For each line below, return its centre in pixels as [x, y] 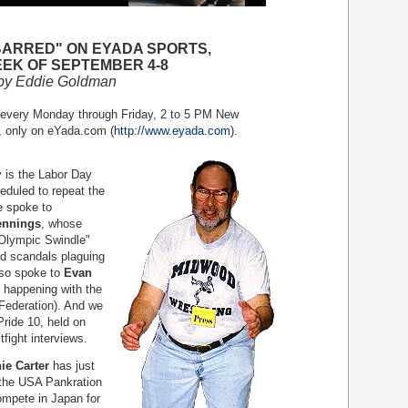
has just [72, 366]
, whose [61, 224]
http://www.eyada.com [172, 131]
